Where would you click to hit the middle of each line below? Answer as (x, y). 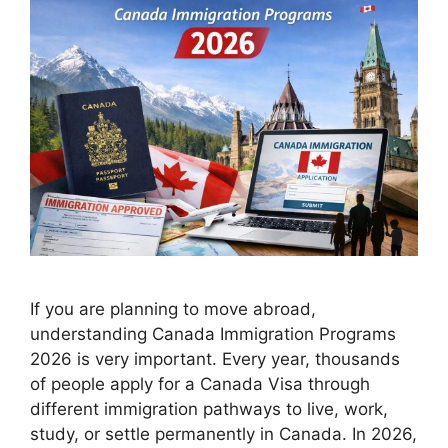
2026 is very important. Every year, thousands (215, 358)
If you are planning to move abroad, (173, 308)
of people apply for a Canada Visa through (200, 383)
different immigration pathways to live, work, (209, 408)
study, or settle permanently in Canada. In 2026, (223, 433)
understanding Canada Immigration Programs (213, 333)
